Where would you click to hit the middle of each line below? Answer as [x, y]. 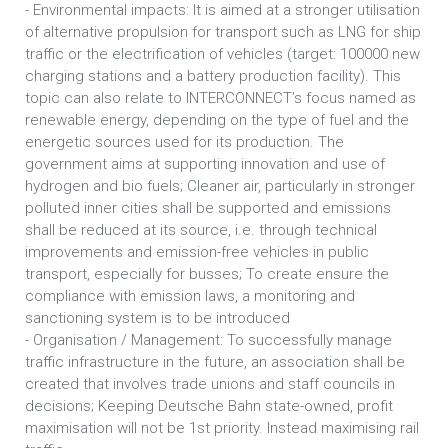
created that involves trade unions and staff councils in [210, 384]
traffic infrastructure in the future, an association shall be [215, 362]
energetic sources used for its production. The [184, 142]
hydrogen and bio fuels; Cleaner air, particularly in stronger [220, 186]
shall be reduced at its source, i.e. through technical [201, 230]
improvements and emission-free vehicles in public [197, 252]
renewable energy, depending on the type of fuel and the [217, 120]
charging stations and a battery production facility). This [213, 76]
